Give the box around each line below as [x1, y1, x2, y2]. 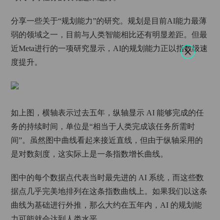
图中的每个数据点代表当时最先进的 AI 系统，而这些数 [11, 173, 204, 182]
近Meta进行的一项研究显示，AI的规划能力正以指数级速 [11, 44, 208, 53]
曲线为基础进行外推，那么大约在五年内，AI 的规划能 [11, 201, 202, 209]
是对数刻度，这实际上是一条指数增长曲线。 [11, 150, 168, 158]
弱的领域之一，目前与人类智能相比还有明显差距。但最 [11, 30, 208, 39]
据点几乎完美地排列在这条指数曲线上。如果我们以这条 [11, 187, 208, 195]
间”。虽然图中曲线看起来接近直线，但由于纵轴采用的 [11, 136, 203, 144]
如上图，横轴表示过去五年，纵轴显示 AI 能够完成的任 [11, 109, 204, 117]
